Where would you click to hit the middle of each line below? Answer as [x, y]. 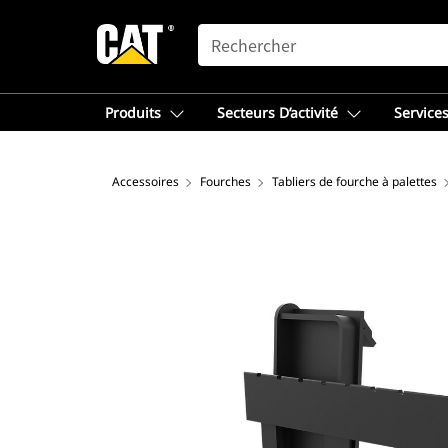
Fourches [225, 181]
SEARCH [226, 33]
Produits [133, 112]
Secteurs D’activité [277, 112]
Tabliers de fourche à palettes [354, 181]
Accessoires [145, 181]
